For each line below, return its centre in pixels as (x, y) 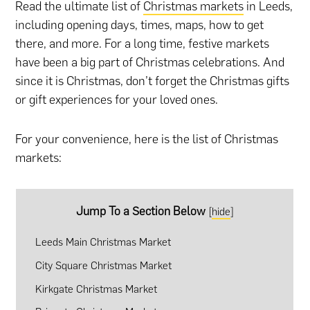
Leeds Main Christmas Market (103, 242)
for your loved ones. (165, 100)
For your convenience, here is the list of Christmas (147, 139)
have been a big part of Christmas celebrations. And (150, 63)
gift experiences (71, 100)
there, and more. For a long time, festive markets (143, 44)
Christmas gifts (250, 81)
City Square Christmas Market (103, 265)
